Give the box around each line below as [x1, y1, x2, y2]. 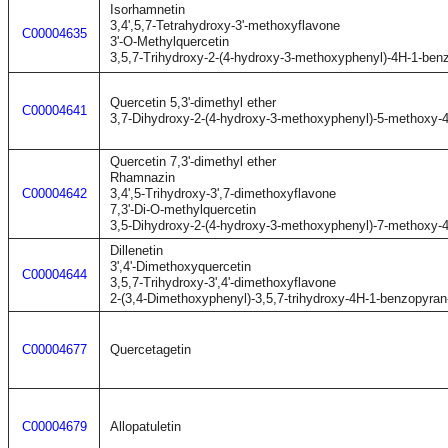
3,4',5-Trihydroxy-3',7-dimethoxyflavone [110, 186, 336, 201]
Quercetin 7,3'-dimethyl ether [110, 154, 276, 169]
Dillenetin [110, 243, 163, 258]
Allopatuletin [110, 419, 181, 434]
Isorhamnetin [110, 2, 185, 17]
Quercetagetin [110, 342, 191, 357]
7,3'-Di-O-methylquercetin [110, 202, 256, 217]
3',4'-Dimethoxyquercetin [110, 259, 251, 274]
